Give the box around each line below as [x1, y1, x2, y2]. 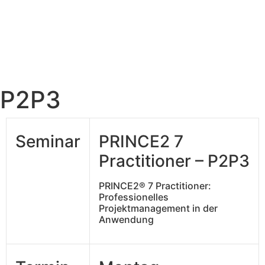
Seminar [15, 131, 80, 151]
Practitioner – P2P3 [99, 151, 250, 171]
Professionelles [99, 191, 169, 203]
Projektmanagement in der [99, 202, 218, 214]
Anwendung [99, 214, 154, 225]
